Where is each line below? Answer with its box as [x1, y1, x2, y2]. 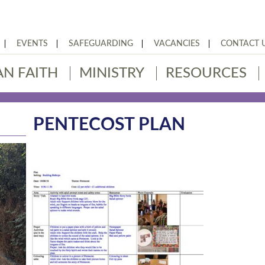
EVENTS [17, 40, 48, 48]
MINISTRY [79, 66, 144, 80]
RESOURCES [166, 66, 247, 80]
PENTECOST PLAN [33, 116, 186, 134]
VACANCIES [154, 40, 200, 48]
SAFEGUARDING [69, 40, 133, 48]
